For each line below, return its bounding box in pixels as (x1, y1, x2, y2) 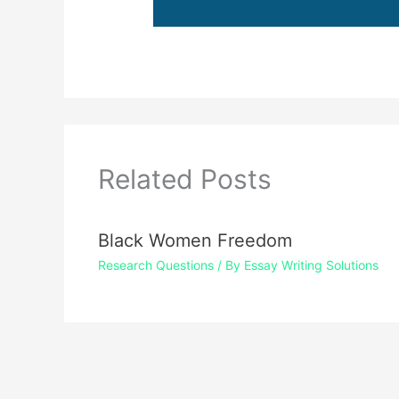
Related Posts (97, 163, 272, 196)
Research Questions (97, 257, 214, 273)
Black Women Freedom (97, 230, 292, 252)
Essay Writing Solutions (243, 257, 379, 273)
